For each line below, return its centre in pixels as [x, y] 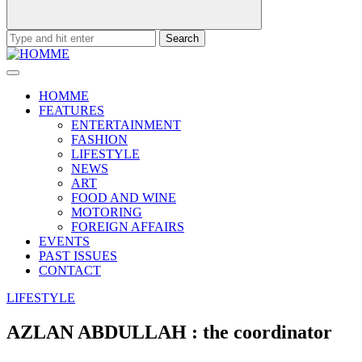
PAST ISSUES [78, 256]
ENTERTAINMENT [126, 125]
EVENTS [64, 241]
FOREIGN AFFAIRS [128, 227]
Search [23, 36]
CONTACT [70, 270]
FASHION [99, 139]
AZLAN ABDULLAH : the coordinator [169, 332]
